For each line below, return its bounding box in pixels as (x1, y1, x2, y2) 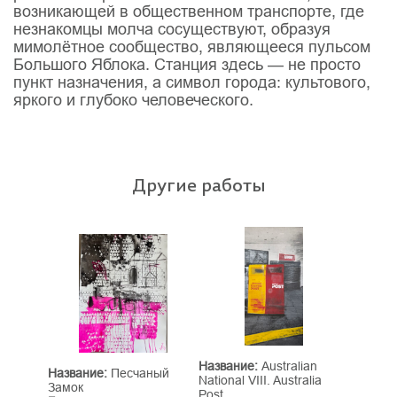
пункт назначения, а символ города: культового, (13, 73, 370, 91)
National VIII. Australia (198, 372, 322, 387)
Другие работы (131, 175, 266, 194)
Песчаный (107, 365, 169, 380)
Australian (258, 358, 317, 373)
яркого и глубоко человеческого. (13, 90, 253, 109)
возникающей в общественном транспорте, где (13, 2, 364, 20)
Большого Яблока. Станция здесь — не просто (13, 55, 361, 74)
